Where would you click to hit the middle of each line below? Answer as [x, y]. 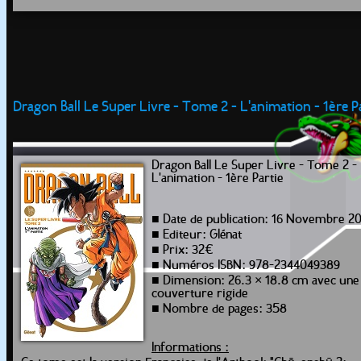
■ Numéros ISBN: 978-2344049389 [246, 266]
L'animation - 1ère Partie [218, 179]
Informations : [190, 348]
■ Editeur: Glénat [197, 235]
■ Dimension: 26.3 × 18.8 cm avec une [255, 281]
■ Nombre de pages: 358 [219, 309]
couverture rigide [200, 294]
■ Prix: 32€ [183, 251]
